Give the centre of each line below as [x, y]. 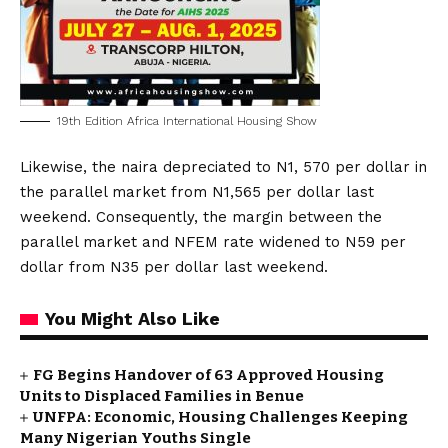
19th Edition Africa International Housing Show [187, 121]
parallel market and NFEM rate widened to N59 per [213, 242]
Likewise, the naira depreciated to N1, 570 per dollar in [223, 167]
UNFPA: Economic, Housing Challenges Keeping [221, 417]
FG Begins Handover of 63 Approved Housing [209, 375]
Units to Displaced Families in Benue [162, 396]
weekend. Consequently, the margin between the [201, 217]
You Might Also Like [132, 318]
